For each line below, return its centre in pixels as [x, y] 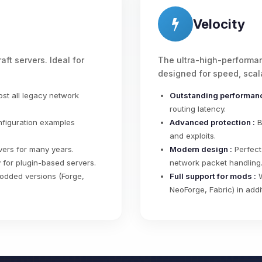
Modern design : [201, 149]
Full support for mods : [213, 176]
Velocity [219, 24]
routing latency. [198, 109]
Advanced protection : [212, 123]
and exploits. [193, 136]
